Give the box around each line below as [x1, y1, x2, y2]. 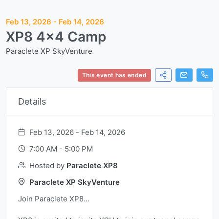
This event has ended [82, 71, 147, 79]
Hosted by [29, 161, 65, 170]
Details [18, 96, 46, 107]
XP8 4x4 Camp [6, 28, 106, 45]
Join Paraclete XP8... [18, 194, 89, 203]
